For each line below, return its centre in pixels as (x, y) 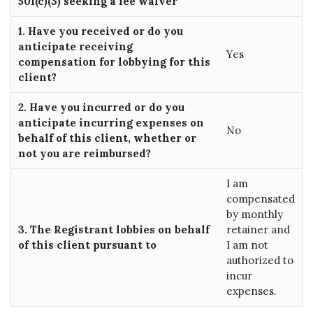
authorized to (260, 260)
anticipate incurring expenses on (111, 123)
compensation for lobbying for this (114, 62)
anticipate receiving (75, 46)
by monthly (255, 214)
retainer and (258, 230)
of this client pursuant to (89, 245)
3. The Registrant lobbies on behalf (114, 230)
